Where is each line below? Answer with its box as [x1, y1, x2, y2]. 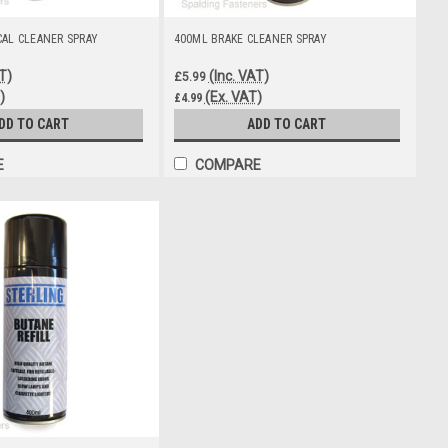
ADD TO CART [247, 116, 327, 133]
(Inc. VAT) [208, 67, 269, 84]
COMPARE [194, 157, 261, 173]
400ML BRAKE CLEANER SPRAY [173, 32, 327, 46]
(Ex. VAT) [204, 88, 262, 105]
